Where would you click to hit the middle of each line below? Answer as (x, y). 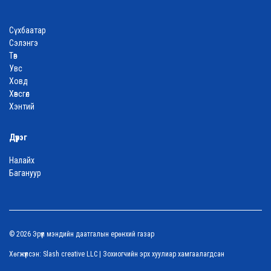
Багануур (25, 173)
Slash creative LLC (70, 254)
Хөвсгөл (19, 94)
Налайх (22, 161)
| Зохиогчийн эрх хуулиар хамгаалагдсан (161, 254)
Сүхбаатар (28, 31)
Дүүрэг (18, 138)
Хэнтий (22, 107)
